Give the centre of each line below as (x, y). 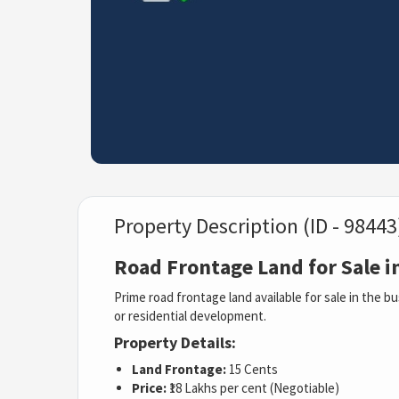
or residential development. (190, 316)
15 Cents (252, 370)
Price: (149, 388)
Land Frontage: (179, 370)
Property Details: (175, 343)
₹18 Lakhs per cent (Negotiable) (253, 388)
